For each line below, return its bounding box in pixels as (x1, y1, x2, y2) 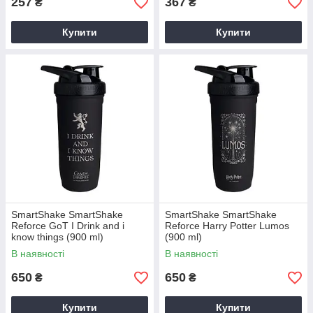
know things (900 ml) (11, 231, 103, 242)
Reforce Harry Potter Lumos (165, 220, 289, 231)
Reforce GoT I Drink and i (11, 220, 124, 231)
